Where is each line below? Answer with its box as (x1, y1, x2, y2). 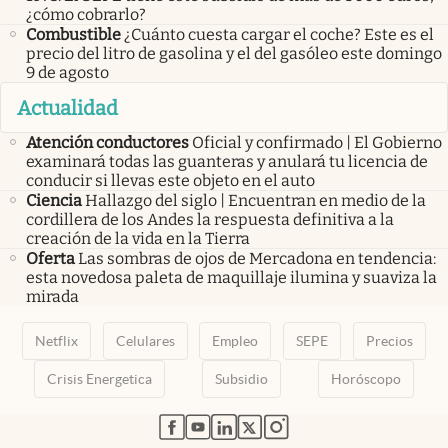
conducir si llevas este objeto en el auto (26, 170, 315, 190)
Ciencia (26, 190, 82, 210)
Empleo (212, 332, 259, 349)
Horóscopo (330, 370, 401, 387)
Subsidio (214, 370, 268, 387)
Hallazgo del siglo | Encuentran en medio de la (85, 190, 426, 210)
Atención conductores (26, 132, 189, 152)
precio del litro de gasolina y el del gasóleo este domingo (26, 44, 442, 64)
